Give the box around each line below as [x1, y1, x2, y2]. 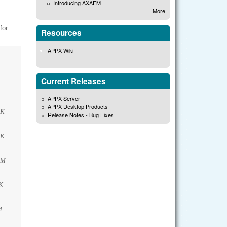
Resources [41, 27, 82, 39]
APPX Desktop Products [48, 102, 108, 110]
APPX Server [48, 94, 81, 102]
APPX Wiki [48, 46, 74, 55]
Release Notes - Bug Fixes [48, 110, 115, 119]
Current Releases [41, 75, 106, 87]
